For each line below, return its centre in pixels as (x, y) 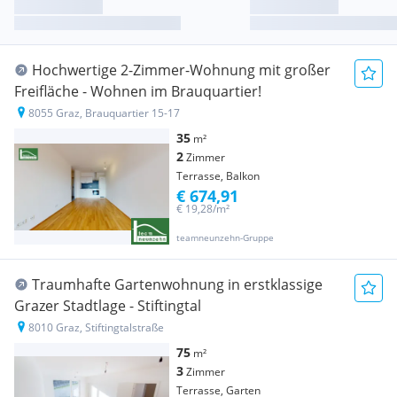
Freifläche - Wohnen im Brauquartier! (138, 92)
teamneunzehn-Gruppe (225, 238)
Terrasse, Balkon (218, 176)
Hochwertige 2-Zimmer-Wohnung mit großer (181, 70)
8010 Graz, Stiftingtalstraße (96, 328)
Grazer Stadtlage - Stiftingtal (108, 306)
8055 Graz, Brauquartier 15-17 (104, 113)
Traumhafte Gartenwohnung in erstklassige (177, 285)
